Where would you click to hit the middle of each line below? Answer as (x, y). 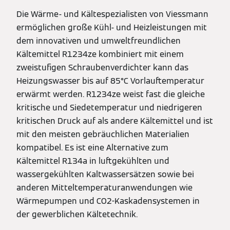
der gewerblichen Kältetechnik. (78, 214)
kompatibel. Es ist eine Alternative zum (92, 148)
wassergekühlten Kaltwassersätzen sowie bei (105, 174)
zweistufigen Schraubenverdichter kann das (102, 68)
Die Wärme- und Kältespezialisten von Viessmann (112, 14)
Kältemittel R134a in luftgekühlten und (93, 161)
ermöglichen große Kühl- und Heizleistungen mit (112, 27)
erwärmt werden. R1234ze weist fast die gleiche (111, 94)
